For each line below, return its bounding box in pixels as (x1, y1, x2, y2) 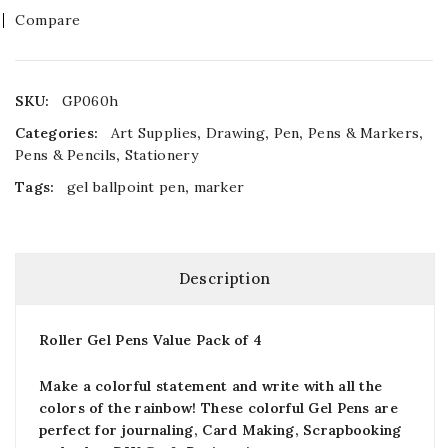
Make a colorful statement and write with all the (39, 377, 383, 395)
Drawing (205, 124, 265, 142)
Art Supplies (110, 124, 198, 142)
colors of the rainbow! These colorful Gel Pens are (39, 399, 398, 417)
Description (178, 269, 271, 288)
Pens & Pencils (15, 146, 117, 164)
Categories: (15, 124, 103, 142)
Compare (15, 11, 81, 29)
